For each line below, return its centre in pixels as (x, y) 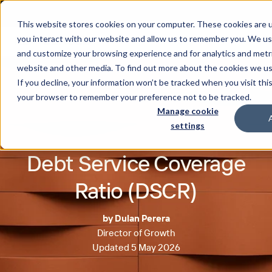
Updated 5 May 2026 (136, 247)
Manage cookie (188, 111)
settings (188, 126)
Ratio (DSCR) (136, 190)
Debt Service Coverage (136, 163)
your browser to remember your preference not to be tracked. (134, 97)
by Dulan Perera (136, 218)
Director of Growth (136, 233)
